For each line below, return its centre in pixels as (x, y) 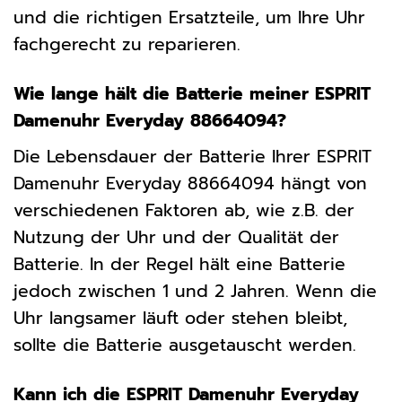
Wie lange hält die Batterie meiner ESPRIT (192, 94)
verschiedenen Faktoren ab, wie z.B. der (184, 210)
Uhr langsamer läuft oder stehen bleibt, (180, 318)
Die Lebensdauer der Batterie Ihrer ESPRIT (192, 156)
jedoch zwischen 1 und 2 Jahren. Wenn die (195, 291)
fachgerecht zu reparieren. (127, 45)
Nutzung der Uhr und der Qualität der (176, 237)
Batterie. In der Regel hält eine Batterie (179, 264)
